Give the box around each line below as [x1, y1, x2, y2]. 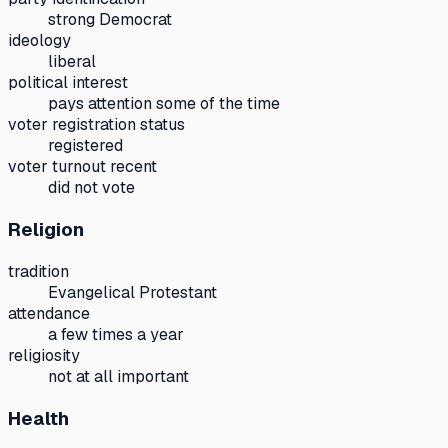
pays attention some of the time [48, 93, 280, 115]
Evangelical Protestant [48, 281, 217, 303]
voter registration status [8, 114, 185, 136]
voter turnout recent [8, 156, 157, 178]
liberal [48, 51, 96, 73]
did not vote [48, 177, 135, 199]
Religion [8, 217, 84, 243]
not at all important [48, 365, 189, 387]
